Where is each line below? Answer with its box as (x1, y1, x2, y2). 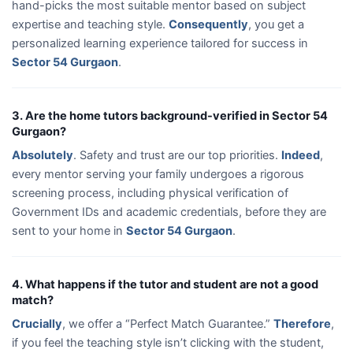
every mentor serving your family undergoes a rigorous (12, 166, 304, 181)
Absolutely (12, 147, 73, 162)
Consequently (169, 17, 248, 32)
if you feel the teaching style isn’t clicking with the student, (12, 335, 324, 350)
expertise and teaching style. (12, 17, 169, 32)
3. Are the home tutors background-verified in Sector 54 (12, 108, 328, 123)
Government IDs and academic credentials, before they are (12, 204, 326, 219)
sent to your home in (12, 223, 126, 238)
